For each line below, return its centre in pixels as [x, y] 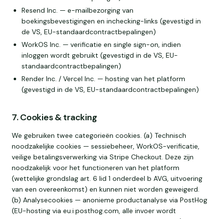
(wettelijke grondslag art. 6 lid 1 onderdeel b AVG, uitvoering [107, 178]
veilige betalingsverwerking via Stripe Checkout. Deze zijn [103, 157]
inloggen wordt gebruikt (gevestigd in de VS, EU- [100, 55]
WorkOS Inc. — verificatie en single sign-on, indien [101, 44]
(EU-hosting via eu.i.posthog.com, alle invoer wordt [94, 211]
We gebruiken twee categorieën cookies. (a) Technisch [99, 135]
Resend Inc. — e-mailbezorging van [77, 10]
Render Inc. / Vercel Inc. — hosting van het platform [103, 79]
